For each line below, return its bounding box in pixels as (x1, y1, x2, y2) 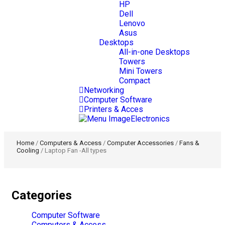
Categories (12, 188, 72, 202)
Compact (119, 75, 150, 85)
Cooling (17, 146, 39, 154)
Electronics (131, 114, 170, 124)
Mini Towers (119, 66, 162, 76)
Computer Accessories (107, 139, 174, 147)
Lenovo (119, 18, 145, 28)
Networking (84, 85, 124, 95)
